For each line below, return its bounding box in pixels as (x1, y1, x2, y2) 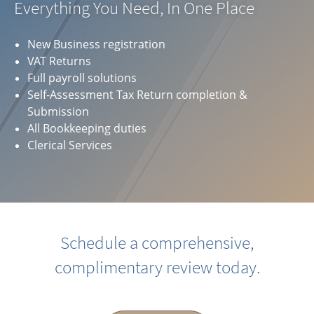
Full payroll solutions (27, 70, 137, 86)
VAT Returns (27, 53, 92, 69)
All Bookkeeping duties (27, 121, 147, 136)
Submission (27, 104, 90, 119)
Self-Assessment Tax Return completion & (27, 87, 248, 102)
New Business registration (27, 36, 166, 52)
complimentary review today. (54, 256, 260, 278)
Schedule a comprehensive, (60, 231, 254, 254)
